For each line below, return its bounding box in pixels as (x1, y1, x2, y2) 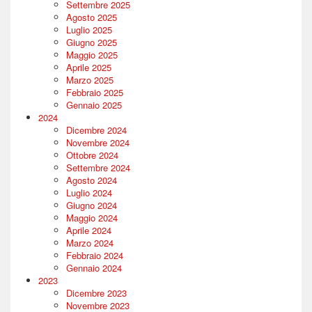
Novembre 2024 (66, 136, 130, 150)
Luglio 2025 (66, 23, 112, 37)
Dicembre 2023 (66, 286, 127, 300)
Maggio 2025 (66, 48, 118, 62)
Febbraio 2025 (66, 86, 123, 100)
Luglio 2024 (66, 186, 112, 200)
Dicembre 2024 (66, 123, 127, 137)
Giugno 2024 (66, 198, 117, 212)
